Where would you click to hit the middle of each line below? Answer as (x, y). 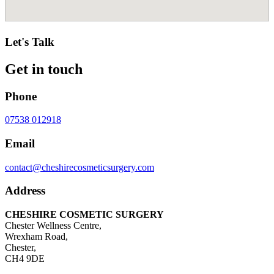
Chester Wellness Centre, (53, 226)
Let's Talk (30, 42)
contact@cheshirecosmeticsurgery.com (80, 167)
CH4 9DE (25, 259)
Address (25, 191)
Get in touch (44, 69)
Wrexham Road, (36, 237)
